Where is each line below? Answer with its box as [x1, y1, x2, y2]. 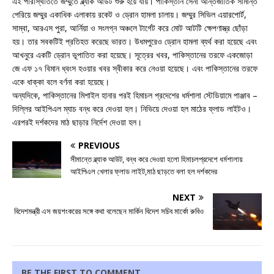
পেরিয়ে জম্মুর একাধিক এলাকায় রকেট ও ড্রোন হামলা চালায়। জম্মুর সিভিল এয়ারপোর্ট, [12, 8, 246, 20]
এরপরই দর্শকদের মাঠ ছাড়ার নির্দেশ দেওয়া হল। [12, 116, 142, 128]
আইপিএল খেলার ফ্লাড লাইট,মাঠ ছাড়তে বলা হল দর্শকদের [70, 165, 217, 177]
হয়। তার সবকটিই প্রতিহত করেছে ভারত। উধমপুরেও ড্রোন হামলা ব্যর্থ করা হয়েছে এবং [12, 35, 257, 47]
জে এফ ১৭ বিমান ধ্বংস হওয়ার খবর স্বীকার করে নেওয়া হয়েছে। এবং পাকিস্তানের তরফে [12, 62, 257, 74]
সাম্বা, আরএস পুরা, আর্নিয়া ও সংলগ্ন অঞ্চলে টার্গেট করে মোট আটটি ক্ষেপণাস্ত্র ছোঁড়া [12, 21, 248, 34]
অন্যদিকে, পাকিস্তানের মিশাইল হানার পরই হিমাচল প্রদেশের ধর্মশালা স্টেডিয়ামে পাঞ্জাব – [12, 89, 257, 101]
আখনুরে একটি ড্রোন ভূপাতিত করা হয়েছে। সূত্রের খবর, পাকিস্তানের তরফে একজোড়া [12, 48, 253, 61]
